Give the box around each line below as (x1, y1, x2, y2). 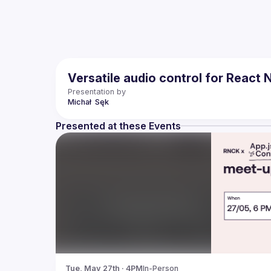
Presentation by (68, 87, 126, 96)
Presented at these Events (56, 120, 181, 132)
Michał (68, 97, 93, 106)
